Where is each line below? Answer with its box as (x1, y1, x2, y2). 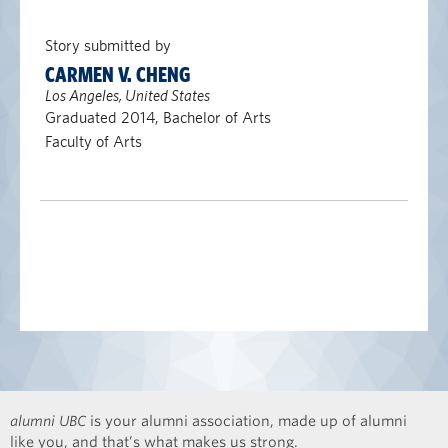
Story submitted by (44, 36, 171, 55)
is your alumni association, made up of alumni (86, 413, 407, 429)
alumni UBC (10, 413, 86, 429)
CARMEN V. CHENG (44, 63, 190, 87)
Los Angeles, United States (44, 86, 210, 105)
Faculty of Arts (44, 132, 142, 151)
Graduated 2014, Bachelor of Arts (44, 108, 271, 127)
